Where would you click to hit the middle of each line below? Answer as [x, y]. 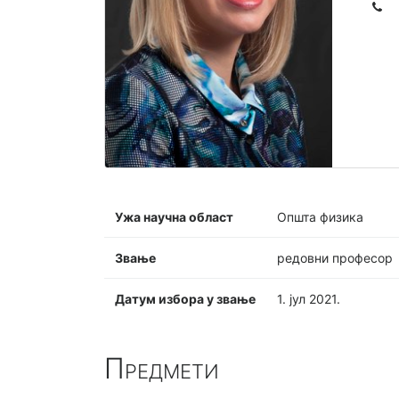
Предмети [162, 368]
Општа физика [320, 216]
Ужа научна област [174, 216]
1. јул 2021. [309, 298]
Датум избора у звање [185, 298]
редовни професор [335, 257]
